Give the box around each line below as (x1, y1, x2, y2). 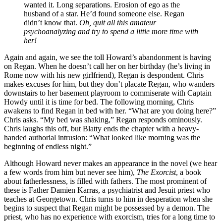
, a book (176, 167, 201, 176)
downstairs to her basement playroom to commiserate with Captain (4, 88, 212, 97)
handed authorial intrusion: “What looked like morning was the (4, 133, 200, 142)
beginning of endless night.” (4, 142, 92, 151)
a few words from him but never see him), (4, 167, 137, 176)
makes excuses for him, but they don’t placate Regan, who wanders (4, 79, 215, 88)
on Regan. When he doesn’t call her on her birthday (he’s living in (4, 61, 210, 70)
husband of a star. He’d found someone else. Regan (24, 9, 184, 18)
